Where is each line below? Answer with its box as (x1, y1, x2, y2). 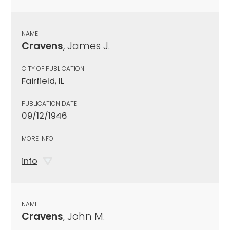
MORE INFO (22, 133, 53, 143)
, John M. (63, 209, 105, 223)
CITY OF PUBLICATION (22, 64, 84, 73)
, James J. (63, 39, 110, 53)
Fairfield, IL (22, 74, 64, 87)
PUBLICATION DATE (22, 99, 77, 108)
